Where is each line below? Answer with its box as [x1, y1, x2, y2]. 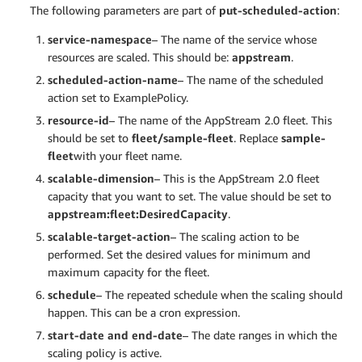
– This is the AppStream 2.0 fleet [154, 171, 319, 186]
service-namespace [48, 32, 152, 47]
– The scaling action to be [170, 229, 299, 244]
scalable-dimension [48, 171, 154, 186]
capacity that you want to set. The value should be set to [48, 189, 331, 204]
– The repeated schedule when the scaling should [96, 288, 343, 302]
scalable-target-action [48, 229, 170, 244]
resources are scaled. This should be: [48, 50, 232, 65]
